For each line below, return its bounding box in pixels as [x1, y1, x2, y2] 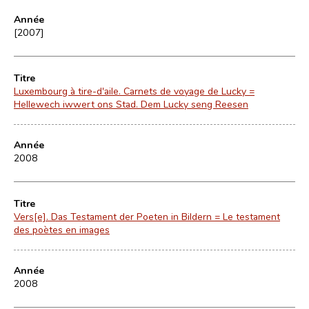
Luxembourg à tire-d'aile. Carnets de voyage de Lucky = [14, 84, 255, 97]
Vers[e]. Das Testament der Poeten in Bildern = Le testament [14, 210, 280, 223]
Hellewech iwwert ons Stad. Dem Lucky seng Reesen [14, 97, 248, 110]
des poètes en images [14, 223, 110, 236]
